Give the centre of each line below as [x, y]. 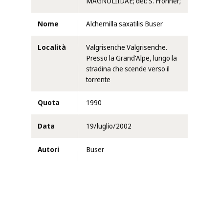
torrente [98, 79]
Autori [48, 149]
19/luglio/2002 [109, 126]
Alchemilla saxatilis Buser [124, 24]
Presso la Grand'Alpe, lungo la [131, 58]
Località [52, 47]
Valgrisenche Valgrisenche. [127, 47]
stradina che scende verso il [128, 69]
